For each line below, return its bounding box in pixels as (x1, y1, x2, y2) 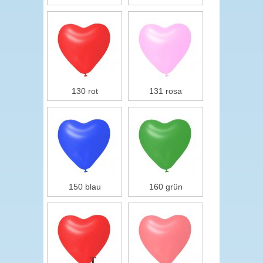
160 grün (149, 182, 183, 191)
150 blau (68, 182, 101, 191)
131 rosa (149, 86, 182, 96)
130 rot (71, 86, 98, 96)
